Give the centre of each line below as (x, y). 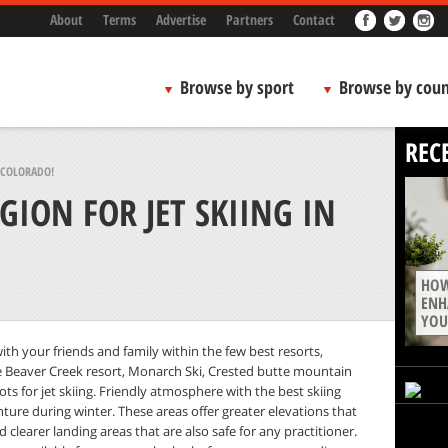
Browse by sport (236, 87)
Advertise (180, 19)
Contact (313, 19)
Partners (249, 19)
